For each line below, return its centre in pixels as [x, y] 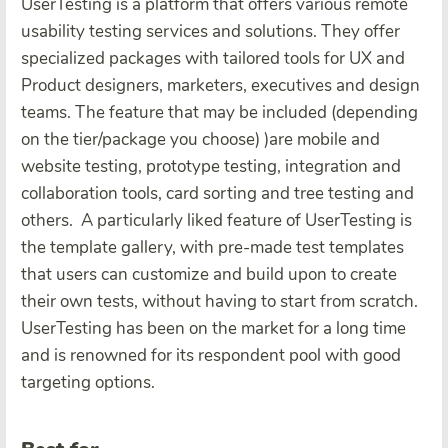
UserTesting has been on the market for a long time [213, 328]
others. [49, 220]
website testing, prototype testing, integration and [211, 166]
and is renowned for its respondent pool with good [211, 355]
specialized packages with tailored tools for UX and [213, 58]
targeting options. [88, 382]
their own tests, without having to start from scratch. [219, 301]
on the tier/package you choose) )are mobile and [200, 139]
